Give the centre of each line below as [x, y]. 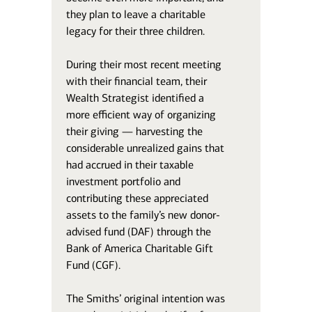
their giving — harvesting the [135, 131]
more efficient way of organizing [141, 115]
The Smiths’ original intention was [146, 298]
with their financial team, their [137, 81]
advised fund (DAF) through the [139, 232]
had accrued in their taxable [130, 165]
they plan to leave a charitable [136, 14]
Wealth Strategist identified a [135, 98]
